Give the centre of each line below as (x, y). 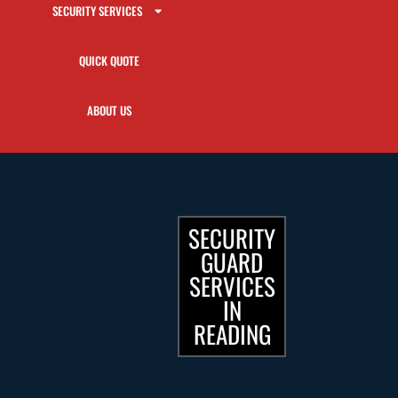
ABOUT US (109, 110)
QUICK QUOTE (109, 60)
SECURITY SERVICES (98, 11)
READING (232, 334)
